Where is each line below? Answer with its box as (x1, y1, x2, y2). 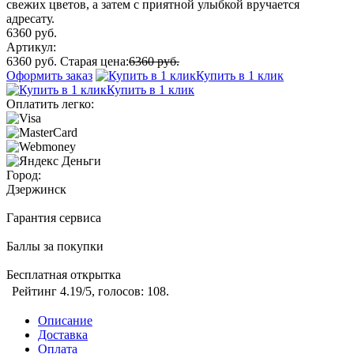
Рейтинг (12, 284, 60, 299)
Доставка (38, 328, 88, 342)
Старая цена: (60, 55, 129, 69)
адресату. (6, 12, 55, 26)
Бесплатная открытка (6, 268, 121, 282)
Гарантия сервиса (6, 211, 101, 225)
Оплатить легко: (6, 97, 94, 111)
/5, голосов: (82, 284, 147, 299)
